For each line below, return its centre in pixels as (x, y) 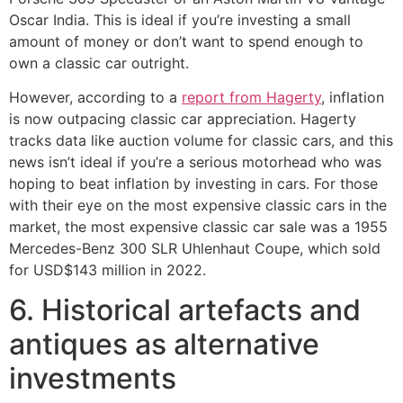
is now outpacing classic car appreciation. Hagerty (183, 118)
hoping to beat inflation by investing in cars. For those (193, 183)
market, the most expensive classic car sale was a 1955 (198, 226)
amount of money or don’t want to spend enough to (186, 41)
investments (93, 379)
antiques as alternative (164, 345)
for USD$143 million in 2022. (107, 269)
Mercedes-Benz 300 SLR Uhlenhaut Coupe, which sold (195, 248)
